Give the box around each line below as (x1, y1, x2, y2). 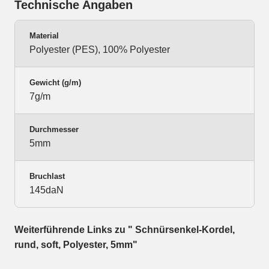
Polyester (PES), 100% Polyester (29, 44, 170, 55)
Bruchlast (29, 172, 65, 181)
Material (29, 31, 59, 41)
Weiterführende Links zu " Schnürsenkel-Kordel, (14, 225, 235, 235)
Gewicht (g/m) (29, 78, 81, 88)
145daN (29, 185, 64, 196)
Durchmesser (29, 125, 79, 134)
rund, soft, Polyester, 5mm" (14, 240, 138, 250)
